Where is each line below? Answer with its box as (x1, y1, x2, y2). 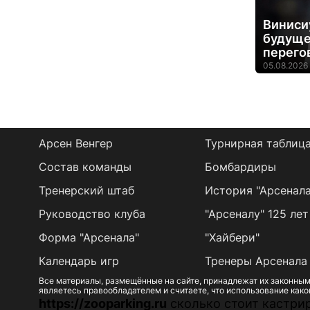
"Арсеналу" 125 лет (204, 207, 309, 221)
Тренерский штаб (38, 183, 134, 197)
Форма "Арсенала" (38, 230, 139, 244)
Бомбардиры (204, 160, 276, 174)
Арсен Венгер (38, 136, 113, 150)
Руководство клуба (38, 207, 145, 221)
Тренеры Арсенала (204, 254, 307, 268)
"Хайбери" (204, 230, 259, 244)
